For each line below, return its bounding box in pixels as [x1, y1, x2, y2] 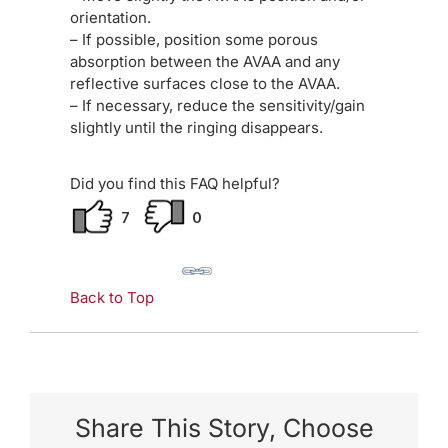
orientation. [70, 8, 151, 27]
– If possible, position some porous [70, 30, 318, 49]
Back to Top [70, 288, 154, 307]
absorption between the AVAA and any [70, 52, 340, 71]
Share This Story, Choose [74, 412, 374, 443]
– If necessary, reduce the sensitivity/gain [70, 96, 365, 115]
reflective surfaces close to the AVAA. [70, 74, 340, 93]
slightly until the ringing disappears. [70, 118, 323, 137]
